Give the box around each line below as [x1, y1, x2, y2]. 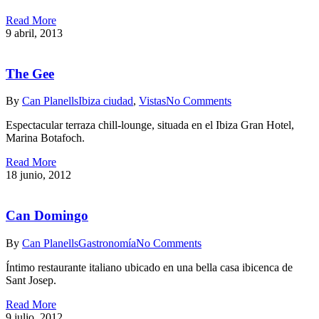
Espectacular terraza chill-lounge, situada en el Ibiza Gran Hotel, [6, 119, 294, 132]
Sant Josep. [6, 273, 56, 286]
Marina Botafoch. [6, 132, 85, 145]
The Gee [6, 66, 54, 81]
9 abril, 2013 [6, 26, 63, 39]
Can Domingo [6, 208, 88, 224]
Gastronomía [78, 236, 136, 249]
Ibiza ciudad [78, 95, 133, 108]
